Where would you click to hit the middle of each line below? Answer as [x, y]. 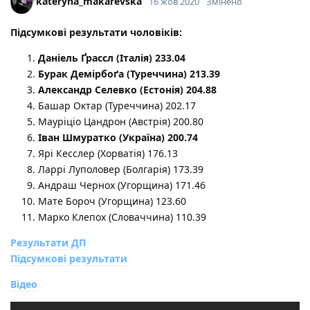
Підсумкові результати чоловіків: [96, 32]
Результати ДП [48, 242]
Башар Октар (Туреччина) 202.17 [117, 105]
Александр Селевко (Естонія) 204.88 [127, 89]
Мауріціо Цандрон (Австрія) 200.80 [121, 121]
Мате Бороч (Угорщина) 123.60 [112, 201]
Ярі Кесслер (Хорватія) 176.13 [108, 153]
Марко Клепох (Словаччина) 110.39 [122, 217]
